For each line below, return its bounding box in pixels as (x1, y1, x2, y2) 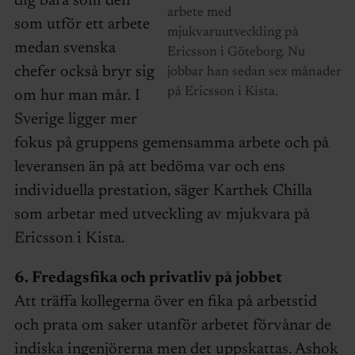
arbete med (166, 6, 231, 21)
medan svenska (13, 40, 116, 57)
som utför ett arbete (13, 17, 150, 33)
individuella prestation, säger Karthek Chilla (13, 183, 312, 200)
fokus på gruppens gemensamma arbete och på (13, 136, 329, 152)
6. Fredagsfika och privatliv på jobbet (13, 270, 282, 287)
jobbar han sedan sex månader (166, 66, 342, 80)
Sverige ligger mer (13, 112, 137, 128)
